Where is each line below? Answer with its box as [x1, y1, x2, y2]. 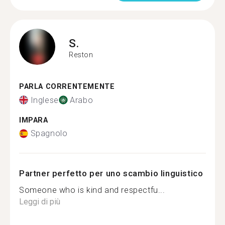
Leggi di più [19, 197, 60, 206]
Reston [69, 50, 93, 59]
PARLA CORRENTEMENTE [19, 82, 115, 91]
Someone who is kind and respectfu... [19, 185, 165, 195]
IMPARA [19, 116, 48, 125]
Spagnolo [30, 129, 68, 138]
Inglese [30, 95, 59, 105]
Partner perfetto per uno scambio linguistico [19, 168, 203, 178]
